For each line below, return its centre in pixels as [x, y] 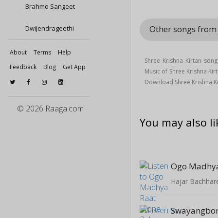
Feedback [23, 67]
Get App [74, 67]
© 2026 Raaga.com [50, 109]
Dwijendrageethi [49, 28]
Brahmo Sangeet [49, 6]
